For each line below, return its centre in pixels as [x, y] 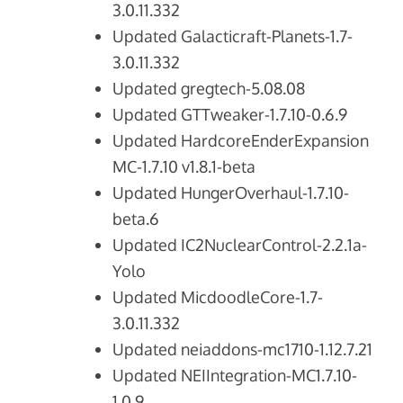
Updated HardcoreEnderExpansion [241, 141]
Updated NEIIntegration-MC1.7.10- [235, 376]
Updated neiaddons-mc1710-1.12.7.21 [243, 349]
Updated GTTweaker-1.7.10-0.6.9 [230, 115]
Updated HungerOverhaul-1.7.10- [231, 193]
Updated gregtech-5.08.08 [209, 89]
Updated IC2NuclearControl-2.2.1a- [240, 245]
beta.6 [136, 219]
